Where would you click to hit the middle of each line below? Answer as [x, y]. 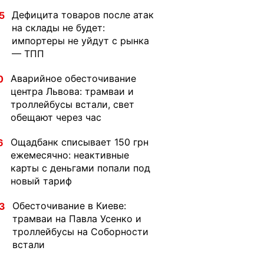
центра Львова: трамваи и [72, 91]
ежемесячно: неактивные [70, 155]
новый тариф [41, 181]
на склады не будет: [58, 28]
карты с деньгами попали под [80, 168]
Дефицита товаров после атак [83, 15]
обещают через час [56, 117]
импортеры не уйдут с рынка [80, 41]
